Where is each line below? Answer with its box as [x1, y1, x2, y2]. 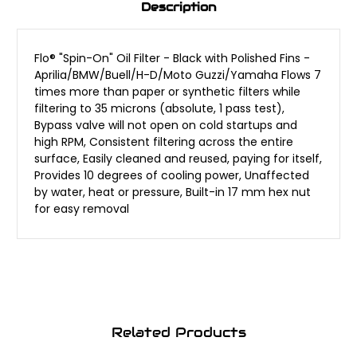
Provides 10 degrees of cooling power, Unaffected [34, 167, 309, 184]
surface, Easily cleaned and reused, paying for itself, [34, 151, 322, 167]
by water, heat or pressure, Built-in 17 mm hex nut [34, 184, 311, 201]
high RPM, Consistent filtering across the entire [34, 134, 293, 151]
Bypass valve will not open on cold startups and [34, 117, 297, 134]
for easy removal [34, 201, 129, 218]
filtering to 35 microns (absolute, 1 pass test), [34, 100, 284, 117]
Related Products [111, 324, 246, 342]
